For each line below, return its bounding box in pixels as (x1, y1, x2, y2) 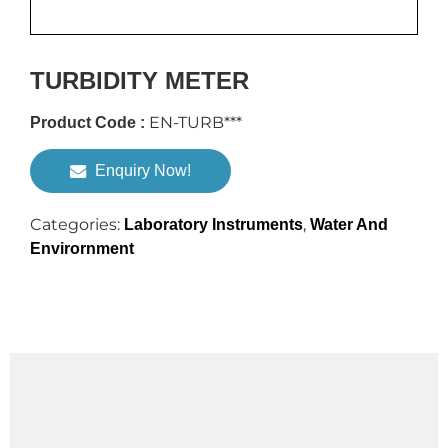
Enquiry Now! (95, 162, 191, 180)
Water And (310, 216, 388, 234)
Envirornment (30, 240, 134, 258)
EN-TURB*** (145, 113, 242, 132)
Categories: (30, 215, 124, 235)
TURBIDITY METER (30, 67, 249, 94)
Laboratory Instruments (124, 216, 303, 234)
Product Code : (30, 114, 145, 131)
